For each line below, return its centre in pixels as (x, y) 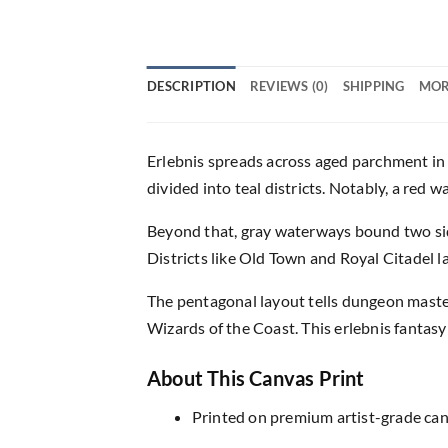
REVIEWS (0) (289, 85)
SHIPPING (373, 85)
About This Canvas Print (256, 377)
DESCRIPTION (191, 85)
